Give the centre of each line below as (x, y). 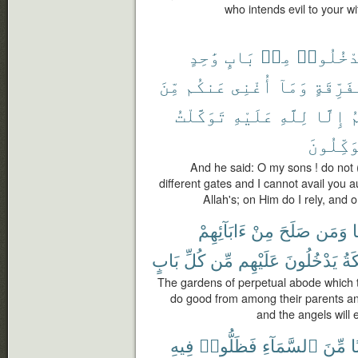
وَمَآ (293, 85)
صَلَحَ (295, 230)
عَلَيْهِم (259, 259)
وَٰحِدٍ (204, 56)
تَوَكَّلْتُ (201, 115)
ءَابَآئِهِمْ (222, 230)
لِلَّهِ (294, 115)
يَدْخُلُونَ (311, 259)
